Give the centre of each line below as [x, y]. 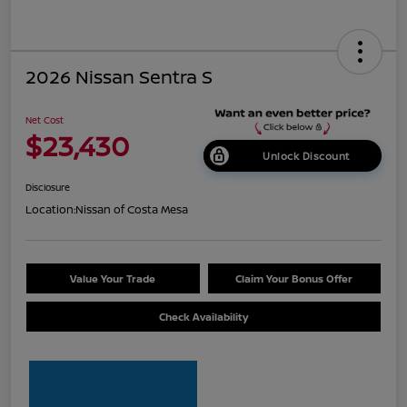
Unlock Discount [306, 156]
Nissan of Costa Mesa [132, 210]
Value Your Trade [113, 279]
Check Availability [203, 317]
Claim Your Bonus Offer [294, 279]
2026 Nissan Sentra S [119, 77]
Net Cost [45, 120]
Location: [50, 210]
